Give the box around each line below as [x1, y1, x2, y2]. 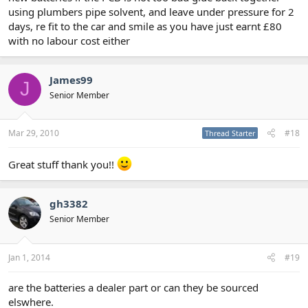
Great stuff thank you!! [8, 157, 117, 171]
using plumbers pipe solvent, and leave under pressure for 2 [8, 4, 294, 19]
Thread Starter [205, 128, 255, 138]
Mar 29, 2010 [8, 127, 59, 139]
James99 [49, 72, 93, 87]
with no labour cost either [8, 33, 130, 47]
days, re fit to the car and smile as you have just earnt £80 [8, 19, 282, 33]
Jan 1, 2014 [8, 251, 50, 263]
